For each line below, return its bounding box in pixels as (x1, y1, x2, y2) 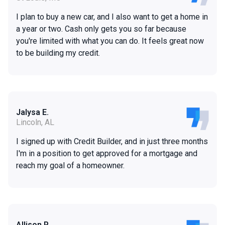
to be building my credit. (16, 48, 100, 58)
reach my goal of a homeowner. (16, 161, 125, 171)
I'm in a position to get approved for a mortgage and (16, 149, 197, 159)
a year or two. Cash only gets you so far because (16, 24, 186, 34)
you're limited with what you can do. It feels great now (16, 36, 204, 46)
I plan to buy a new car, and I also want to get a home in (16, 12, 208, 22)
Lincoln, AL (16, 118, 54, 128)
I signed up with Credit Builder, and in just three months (16, 137, 208, 147)
